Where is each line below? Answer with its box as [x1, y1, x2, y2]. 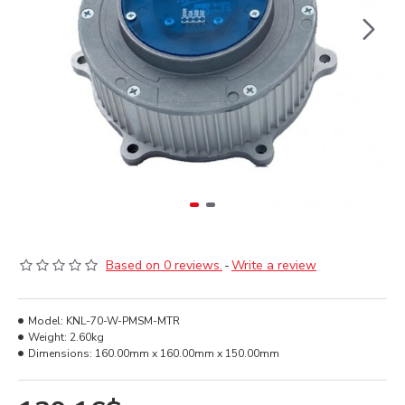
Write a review [231, 257, 316, 274]
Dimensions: [28, 346, 92, 361]
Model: [28, 314, 63, 328]
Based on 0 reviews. [106, 257, 222, 274]
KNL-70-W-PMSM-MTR [66, 314, 180, 328]
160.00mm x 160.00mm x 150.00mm [95, 346, 279, 361]
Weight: [28, 330, 67, 344]
